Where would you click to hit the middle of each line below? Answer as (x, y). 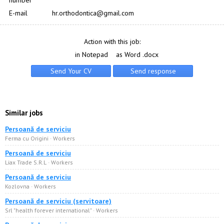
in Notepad (91, 54)
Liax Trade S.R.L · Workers (39, 162)
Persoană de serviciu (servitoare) (58, 201)
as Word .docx (137, 54)
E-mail (18, 13)
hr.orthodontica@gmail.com (93, 13)
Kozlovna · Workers (30, 186)
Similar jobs (24, 113)
